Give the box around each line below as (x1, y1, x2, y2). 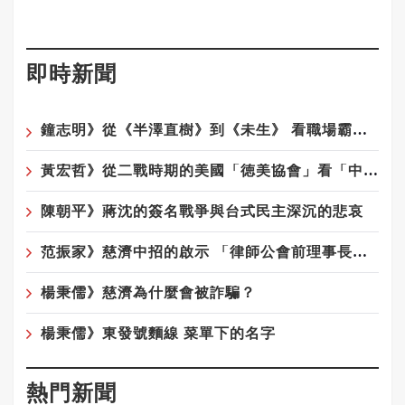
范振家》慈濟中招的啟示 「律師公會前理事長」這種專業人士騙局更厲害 (353, 243, 367, 259)
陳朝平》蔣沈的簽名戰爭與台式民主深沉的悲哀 (41, 202, 363, 219)
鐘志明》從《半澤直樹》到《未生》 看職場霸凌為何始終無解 (353, 121, 367, 137)
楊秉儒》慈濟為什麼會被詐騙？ (41, 284, 256, 300)
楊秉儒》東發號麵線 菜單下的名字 (41, 325, 276, 341)
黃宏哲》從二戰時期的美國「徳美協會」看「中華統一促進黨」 (363, 162, 378, 178)
